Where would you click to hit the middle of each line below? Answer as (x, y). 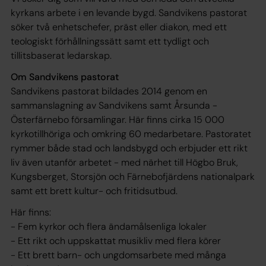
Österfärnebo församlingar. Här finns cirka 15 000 (118, 120)
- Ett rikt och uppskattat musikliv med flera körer (116, 241)
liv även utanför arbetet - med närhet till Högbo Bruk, (124, 162)
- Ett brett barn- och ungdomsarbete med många (118, 255)
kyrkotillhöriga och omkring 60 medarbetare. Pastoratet (131, 134)
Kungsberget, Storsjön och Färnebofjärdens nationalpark (133, 177)
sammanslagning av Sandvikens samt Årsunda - (114, 105)
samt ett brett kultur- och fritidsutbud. (94, 191)
